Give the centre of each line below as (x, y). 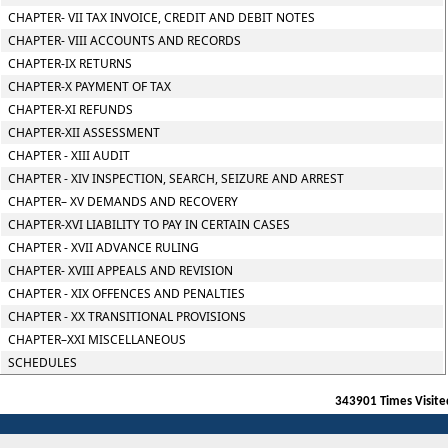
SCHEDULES (42, 362)
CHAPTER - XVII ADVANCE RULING (103, 247)
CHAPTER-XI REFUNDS (70, 109)
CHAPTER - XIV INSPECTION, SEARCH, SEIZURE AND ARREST (175, 178)
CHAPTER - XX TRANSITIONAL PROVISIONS (126, 316)
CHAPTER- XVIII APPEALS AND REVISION (120, 270)
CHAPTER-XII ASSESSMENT (83, 132)
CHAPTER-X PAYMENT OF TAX (89, 86)
